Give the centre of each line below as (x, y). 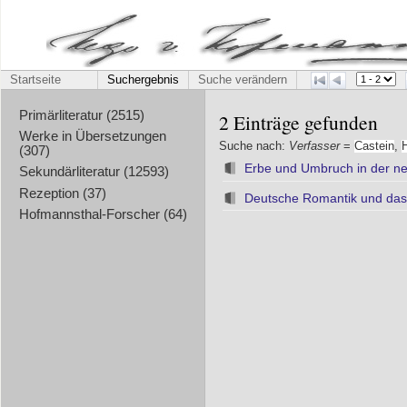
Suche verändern (243, 80)
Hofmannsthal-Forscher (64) (103, 214)
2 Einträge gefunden (298, 123)
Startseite (35, 80)
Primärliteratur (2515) (81, 115)
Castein (374, 146)
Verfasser (314, 146)
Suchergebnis (143, 80)
